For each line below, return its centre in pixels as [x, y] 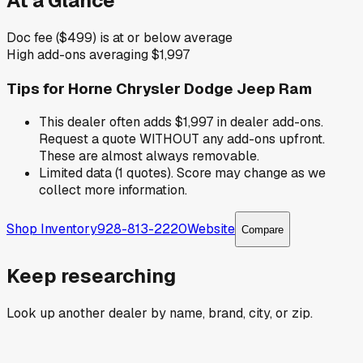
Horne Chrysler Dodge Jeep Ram [190, 88]
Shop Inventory [52, 228]
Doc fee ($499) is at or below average [120, 37]
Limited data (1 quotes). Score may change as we [182, 173]
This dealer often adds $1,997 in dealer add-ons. [181, 122]
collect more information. [113, 190]
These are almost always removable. [149, 156]
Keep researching [91, 276]
